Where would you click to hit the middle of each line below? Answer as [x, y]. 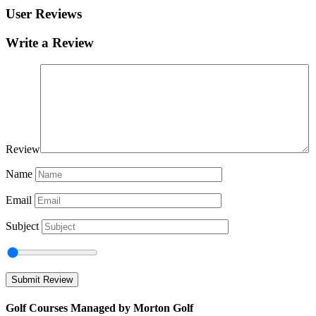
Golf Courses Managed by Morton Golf [99, 308]
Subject [22, 226]
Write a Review [50, 43]
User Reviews [44, 14]
